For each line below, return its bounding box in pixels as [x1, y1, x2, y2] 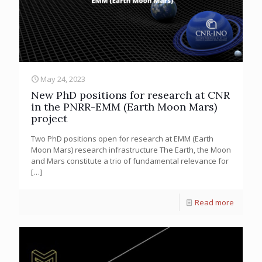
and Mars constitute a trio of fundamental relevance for [31, 155, 229, 166]
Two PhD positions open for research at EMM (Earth [31, 133, 213, 144]
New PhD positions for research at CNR [31, 88, 230, 102]
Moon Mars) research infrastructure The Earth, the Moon [31, 144, 231, 155]
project [31, 111, 67, 125]
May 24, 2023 [40, 73, 85, 84]
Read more [195, 196, 234, 208]
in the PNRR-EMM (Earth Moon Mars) [31, 99, 217, 113]
